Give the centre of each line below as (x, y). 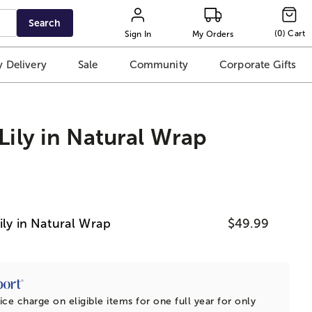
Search (45, 23)
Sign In (138, 34)
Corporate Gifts (258, 65)
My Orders (213, 34)
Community (158, 65)
